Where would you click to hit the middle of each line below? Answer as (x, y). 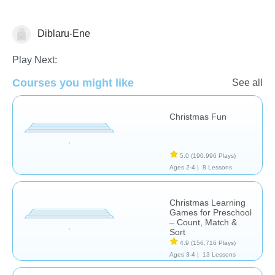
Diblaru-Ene (63, 33)
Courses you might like (73, 83)
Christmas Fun (198, 116)
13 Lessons (219, 254)
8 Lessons (217, 167)
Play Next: (35, 60)
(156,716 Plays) (213, 242)
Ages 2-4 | (184, 167)
